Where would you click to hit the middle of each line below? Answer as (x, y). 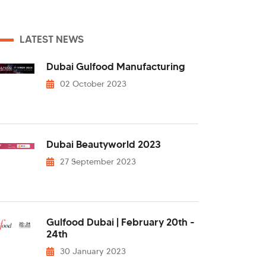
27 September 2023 (98, 161)
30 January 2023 (93, 251)
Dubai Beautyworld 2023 (104, 145)
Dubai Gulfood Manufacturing (116, 67)
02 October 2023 (94, 84)
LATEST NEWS (52, 39)
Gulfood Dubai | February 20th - (121, 222)
